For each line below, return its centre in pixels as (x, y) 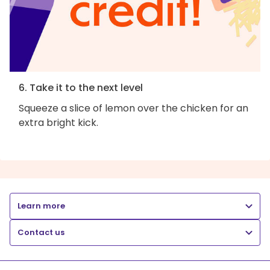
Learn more (41, 206)
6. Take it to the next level (81, 87)
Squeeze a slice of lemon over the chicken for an (133, 108)
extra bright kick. (58, 122)
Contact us (41, 232)
